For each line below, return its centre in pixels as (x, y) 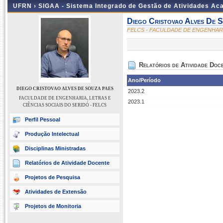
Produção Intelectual (52, 134)
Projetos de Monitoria (53, 206)
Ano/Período (144, 80)
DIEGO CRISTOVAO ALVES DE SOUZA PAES (65, 89)
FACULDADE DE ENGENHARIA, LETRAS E (65, 98)
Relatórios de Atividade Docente (67, 163)
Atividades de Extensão (56, 192)
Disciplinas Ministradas (55, 148)
